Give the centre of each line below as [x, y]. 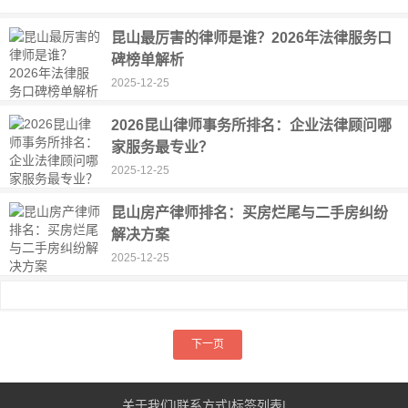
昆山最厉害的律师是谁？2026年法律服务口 [252, 38]
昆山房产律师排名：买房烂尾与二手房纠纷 [250, 213]
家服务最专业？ [163, 147]
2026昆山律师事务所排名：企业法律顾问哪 [252, 125]
